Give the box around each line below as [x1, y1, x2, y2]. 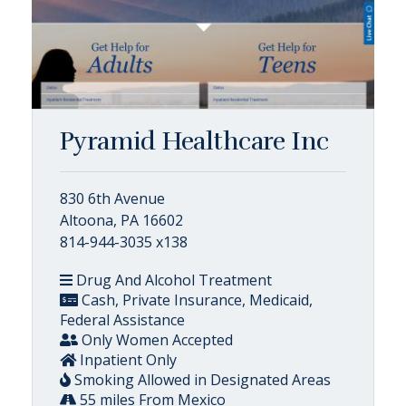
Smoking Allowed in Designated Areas [71, 370, 331, 390]
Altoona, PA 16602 [60, 210, 183, 230]
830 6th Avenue [60, 188, 165, 208]
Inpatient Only [76, 350, 177, 370]
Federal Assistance [60, 310, 185, 330]
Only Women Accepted [78, 330, 233, 350]
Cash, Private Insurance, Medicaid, [78, 290, 313, 310]
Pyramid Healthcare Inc [60, 126, 329, 157]
